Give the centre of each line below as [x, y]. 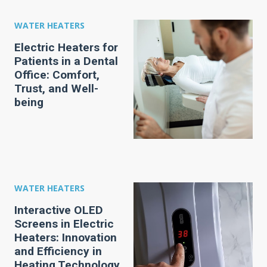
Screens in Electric [64, 224]
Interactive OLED [59, 210]
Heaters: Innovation [66, 237]
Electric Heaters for [66, 47]
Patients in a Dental [66, 61]
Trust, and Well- [56, 89]
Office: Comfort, [57, 75]
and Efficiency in [58, 251]
